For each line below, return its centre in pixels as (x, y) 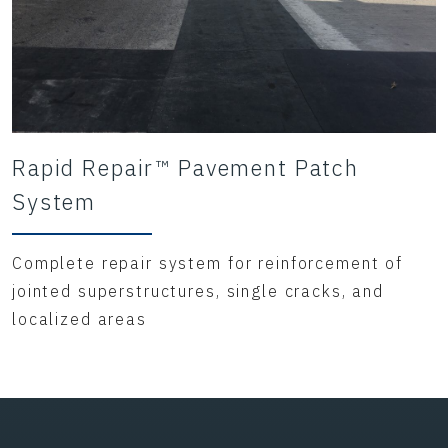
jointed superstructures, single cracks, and (198, 290)
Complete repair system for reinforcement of (207, 262)
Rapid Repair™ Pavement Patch (186, 167)
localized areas (79, 318)
